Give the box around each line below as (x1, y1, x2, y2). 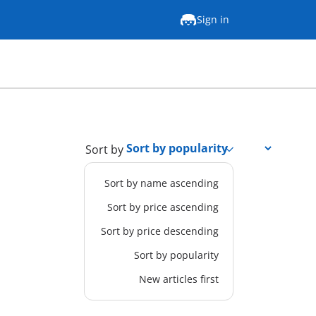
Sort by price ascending (107, 200, 219, 214)
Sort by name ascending (104, 176, 219, 190)
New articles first (138, 272, 219, 286)
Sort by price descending (100, 224, 219, 238)
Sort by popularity (133, 248, 219, 262)
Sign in (197, 13, 229, 26)
